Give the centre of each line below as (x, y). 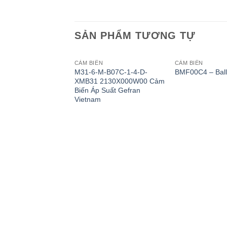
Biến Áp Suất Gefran (107, 90)
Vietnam (87, 99)
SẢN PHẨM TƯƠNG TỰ (135, 35)
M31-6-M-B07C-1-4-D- (111, 72)
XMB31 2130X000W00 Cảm (119, 81)
